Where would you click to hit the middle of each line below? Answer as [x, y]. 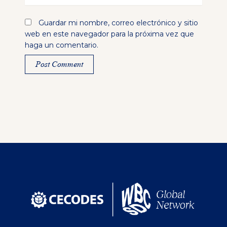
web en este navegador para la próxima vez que [109, 34]
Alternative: [45, 80]
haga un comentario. [61, 45]
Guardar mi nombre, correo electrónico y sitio [118, 23]
